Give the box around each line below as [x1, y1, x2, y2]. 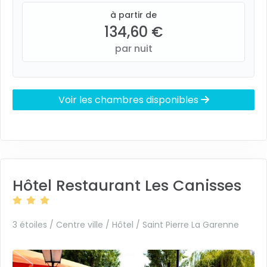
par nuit [114, 42, 153, 55]
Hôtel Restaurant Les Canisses [13, 175, 241, 196]
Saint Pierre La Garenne [142, 219, 239, 231]
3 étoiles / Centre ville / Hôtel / [13, 219, 142, 231]
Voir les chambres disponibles [58, 93, 201, 107]
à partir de [110, 9, 157, 21]
